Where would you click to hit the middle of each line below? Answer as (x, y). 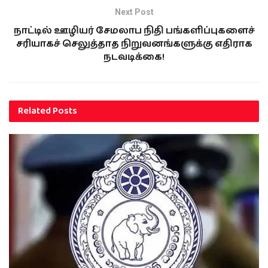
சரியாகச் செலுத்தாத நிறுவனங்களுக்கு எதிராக (134, 44)
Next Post (134, 12)
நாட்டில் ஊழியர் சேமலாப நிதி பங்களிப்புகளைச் (134, 31)
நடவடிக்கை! (134, 57)
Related (34, 111)
